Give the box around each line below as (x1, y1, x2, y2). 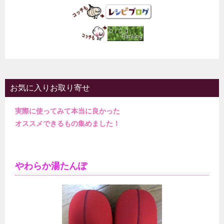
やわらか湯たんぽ (15, 160, 87, 171)
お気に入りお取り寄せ (10, 83, 90, 92)
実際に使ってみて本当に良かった (15, 106, 120, 115)
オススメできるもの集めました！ (15, 119, 120, 127)
